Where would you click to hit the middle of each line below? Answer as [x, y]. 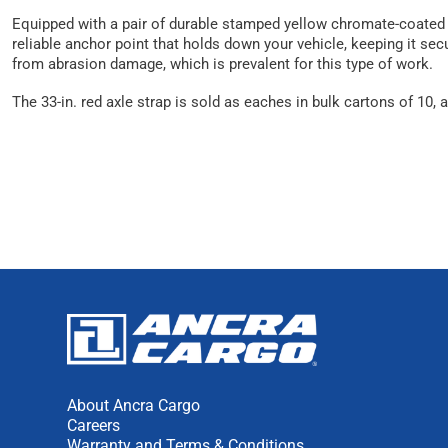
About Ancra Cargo [133, 405]
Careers [93, 425]
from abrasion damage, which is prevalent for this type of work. [222, 63]
